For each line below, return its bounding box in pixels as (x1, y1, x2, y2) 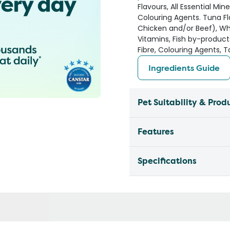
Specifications (138, 156, 197, 166)
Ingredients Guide (148, 62, 220, 73)
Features (138, 126, 174, 137)
